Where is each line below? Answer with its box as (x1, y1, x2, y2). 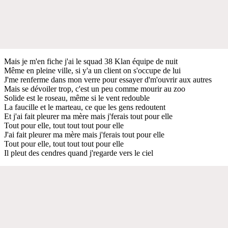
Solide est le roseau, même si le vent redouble (4, 93, 150, 102)
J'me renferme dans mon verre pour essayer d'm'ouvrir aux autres (4, 75, 212, 84)
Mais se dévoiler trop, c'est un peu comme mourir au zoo (4, 84, 185, 93)
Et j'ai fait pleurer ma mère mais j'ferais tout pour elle (4, 111, 173, 121)
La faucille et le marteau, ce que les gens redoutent (4, 102, 165, 111)
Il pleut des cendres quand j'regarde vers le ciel (4, 148, 153, 157)
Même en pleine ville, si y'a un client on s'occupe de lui (4, 66, 181, 75)
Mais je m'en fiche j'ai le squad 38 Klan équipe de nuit (4, 56, 178, 66)
